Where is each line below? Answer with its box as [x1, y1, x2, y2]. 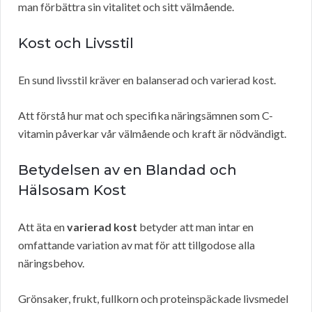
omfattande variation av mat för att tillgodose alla [18, 238, 255, 252]
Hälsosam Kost [18, 182, 126, 199]
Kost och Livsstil [18, 35, 134, 52]
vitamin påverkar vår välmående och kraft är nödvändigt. [18, 127, 286, 141]
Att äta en [18, 220, 67, 234]
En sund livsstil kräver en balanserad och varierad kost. [18, 73, 276, 87]
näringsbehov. [18, 256, 84, 270]
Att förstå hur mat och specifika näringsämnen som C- [18, 109, 273, 123]
